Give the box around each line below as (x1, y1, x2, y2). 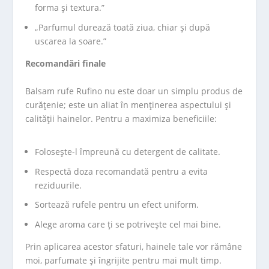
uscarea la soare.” (35, 35, 107, 47)
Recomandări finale (25, 58, 106, 70)
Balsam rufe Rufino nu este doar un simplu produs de (25, 85, 243, 97)
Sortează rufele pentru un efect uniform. (35, 199, 199, 211)
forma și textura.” (35, 2, 105, 14)
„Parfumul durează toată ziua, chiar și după (35, 22, 211, 34)
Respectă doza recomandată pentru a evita (35, 165, 208, 177)
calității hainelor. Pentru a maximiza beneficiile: (25, 112, 217, 124)
